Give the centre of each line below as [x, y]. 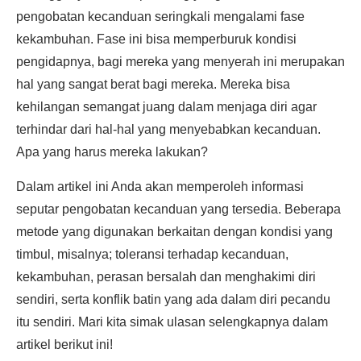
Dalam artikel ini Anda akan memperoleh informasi [160, 187]
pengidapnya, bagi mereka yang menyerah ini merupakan [180, 62]
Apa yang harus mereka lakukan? [112, 152]
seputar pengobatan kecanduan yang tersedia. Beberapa [178, 209]
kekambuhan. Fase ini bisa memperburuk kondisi [156, 39]
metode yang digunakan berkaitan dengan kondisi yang [174, 232]
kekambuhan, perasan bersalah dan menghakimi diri [166, 277]
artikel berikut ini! [64, 344]
